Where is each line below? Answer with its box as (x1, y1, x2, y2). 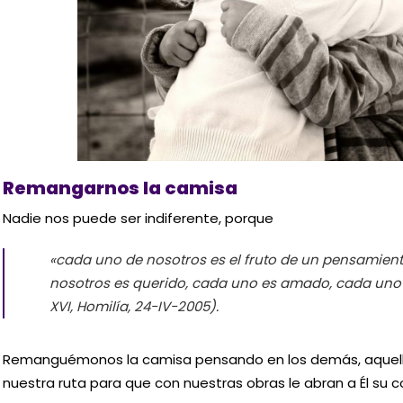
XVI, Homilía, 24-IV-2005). (49, 296, 219, 316)
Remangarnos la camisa (2, 175, 237, 201)
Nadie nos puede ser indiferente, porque (2, 209, 273, 228)
